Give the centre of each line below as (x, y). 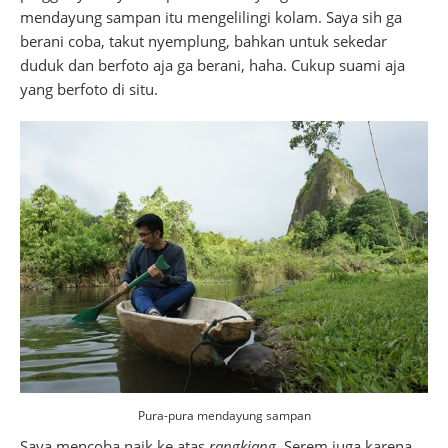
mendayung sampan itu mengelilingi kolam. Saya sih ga (211, 17)
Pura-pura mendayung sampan (224, 416)
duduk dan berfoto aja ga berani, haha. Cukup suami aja (212, 65)
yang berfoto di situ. (89, 89)
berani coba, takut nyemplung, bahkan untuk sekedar (203, 41)
